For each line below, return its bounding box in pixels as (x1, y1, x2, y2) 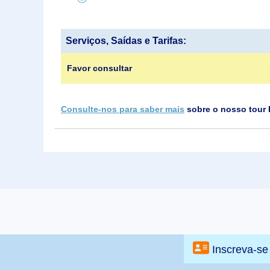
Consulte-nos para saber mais (61, 104, 184, 115)
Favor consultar (67, 63, 132, 73)
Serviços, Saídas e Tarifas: (66, 35, 186, 46)
